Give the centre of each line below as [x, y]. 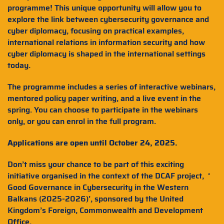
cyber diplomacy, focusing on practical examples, [96, 31]
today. [19, 65]
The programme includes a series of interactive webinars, [111, 87]
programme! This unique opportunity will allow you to [104, 8]
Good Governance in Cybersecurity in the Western [98, 187]
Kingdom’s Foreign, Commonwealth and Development [105, 210]
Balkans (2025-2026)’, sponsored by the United [95, 199]
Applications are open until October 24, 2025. [92, 143]
